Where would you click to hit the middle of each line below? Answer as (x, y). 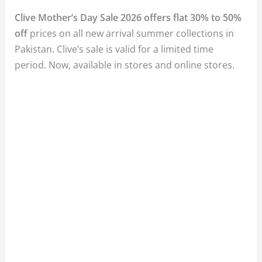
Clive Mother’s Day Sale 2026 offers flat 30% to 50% (128, 17)
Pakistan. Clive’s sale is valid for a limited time (114, 49)
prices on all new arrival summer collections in (132, 33)
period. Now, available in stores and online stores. (125, 64)
